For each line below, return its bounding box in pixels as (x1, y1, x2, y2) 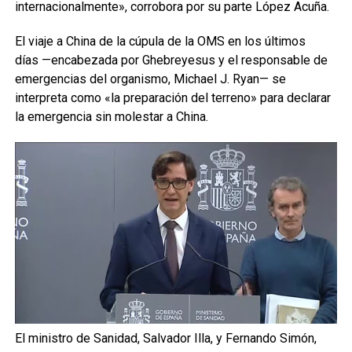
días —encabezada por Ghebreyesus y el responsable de (14, 52, 328, 68)
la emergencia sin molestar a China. (14, 108, 208, 124)
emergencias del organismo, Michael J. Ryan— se (14, 71, 286, 86)
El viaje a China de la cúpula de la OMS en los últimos (14, 33, 306, 49)
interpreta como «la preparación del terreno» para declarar (14, 90, 331, 105)
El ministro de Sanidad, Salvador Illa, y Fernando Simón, (14, 330, 317, 346)
